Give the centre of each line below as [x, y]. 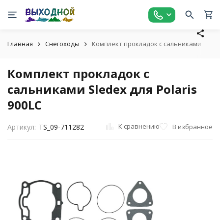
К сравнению [139, 126]
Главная [20, 44]
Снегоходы [62, 44]
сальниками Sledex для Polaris [102, 89]
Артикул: [22, 127]
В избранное [192, 126]
